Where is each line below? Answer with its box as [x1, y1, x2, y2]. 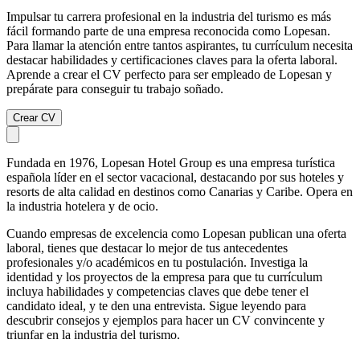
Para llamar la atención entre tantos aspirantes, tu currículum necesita [6, 38, 353, 52]
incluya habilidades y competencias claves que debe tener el [6, 284, 309, 298]
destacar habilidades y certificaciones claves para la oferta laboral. [6, 52, 337, 67]
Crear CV [13, 111, 55, 124]
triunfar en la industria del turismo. [6, 327, 180, 342]
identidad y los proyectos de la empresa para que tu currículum [6, 269, 322, 284]
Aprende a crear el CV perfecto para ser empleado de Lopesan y [6, 67, 332, 81]
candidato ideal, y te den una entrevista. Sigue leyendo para [6, 298, 306, 313]
